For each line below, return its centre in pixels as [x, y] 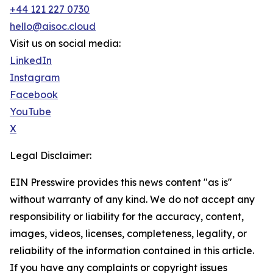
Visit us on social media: [65, 43]
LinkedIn [31, 60]
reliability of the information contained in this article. [132, 250]
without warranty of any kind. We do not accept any [132, 199]
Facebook [34, 94]
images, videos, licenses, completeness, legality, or [128, 233]
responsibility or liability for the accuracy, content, [127, 216]
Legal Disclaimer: [51, 155]
